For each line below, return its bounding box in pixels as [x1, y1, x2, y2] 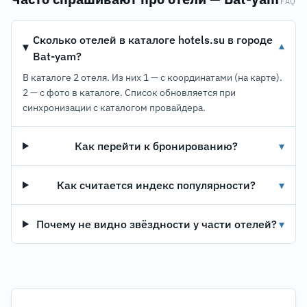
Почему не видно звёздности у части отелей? [36, 217, 277, 231]
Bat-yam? [33, 49, 82, 63]
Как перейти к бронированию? [75, 139, 238, 153]
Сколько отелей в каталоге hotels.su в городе [33, 33, 273, 47]
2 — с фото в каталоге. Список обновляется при [23, 86, 236, 99]
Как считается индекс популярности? [57, 178, 256, 192]
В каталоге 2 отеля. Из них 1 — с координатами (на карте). [23, 71, 282, 84]
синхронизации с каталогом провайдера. [23, 101, 206, 114]
